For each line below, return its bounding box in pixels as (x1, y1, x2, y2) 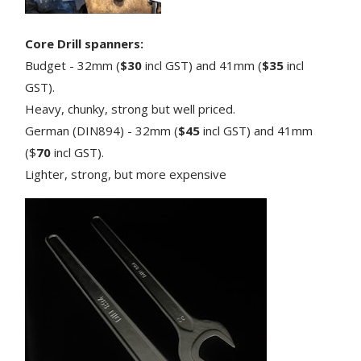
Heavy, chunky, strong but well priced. (25, 100, 236, 117)
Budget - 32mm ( (25, 56, 121, 73)
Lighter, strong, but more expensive (25, 165, 227, 182)
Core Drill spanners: (25, 35, 144, 52)
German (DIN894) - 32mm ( (25, 122, 179, 139)
